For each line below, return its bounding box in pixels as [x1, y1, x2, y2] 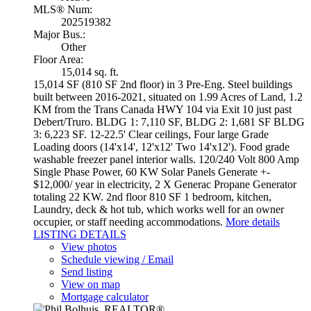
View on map [61, 278, 120, 290]
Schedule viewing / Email [61, 253, 174, 265]
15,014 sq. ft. [61, 66, 119, 78]
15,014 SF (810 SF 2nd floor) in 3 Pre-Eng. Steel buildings [33, 78, 292, 90]
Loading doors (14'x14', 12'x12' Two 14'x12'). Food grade [33, 141, 289, 153]
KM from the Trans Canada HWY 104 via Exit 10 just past [33, 103, 292, 115]
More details [226, 216, 280, 228]
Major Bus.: [33, 28, 85, 40]
